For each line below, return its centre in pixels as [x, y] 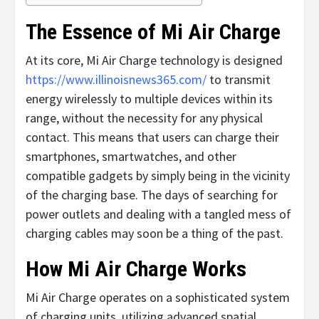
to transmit [239, 79]
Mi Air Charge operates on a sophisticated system [158, 297]
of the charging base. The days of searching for [152, 194]
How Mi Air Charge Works [136, 268]
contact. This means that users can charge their [152, 137]
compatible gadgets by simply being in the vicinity [158, 175]
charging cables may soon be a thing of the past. [155, 233]
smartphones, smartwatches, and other [131, 156]
